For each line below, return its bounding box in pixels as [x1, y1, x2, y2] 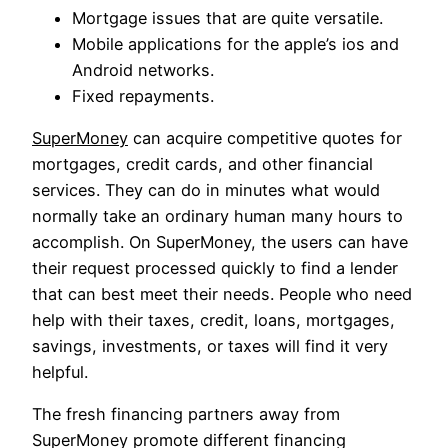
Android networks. [72, 59, 214, 80]
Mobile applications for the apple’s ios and [72, 33, 399, 54]
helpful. [32, 362, 88, 383]
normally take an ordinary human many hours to [32, 206, 403, 227]
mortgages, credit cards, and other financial [32, 154, 373, 175]
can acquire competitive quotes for [128, 128, 402, 149]
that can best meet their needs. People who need [32, 284, 412, 305]
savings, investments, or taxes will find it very [32, 336, 388, 357]
